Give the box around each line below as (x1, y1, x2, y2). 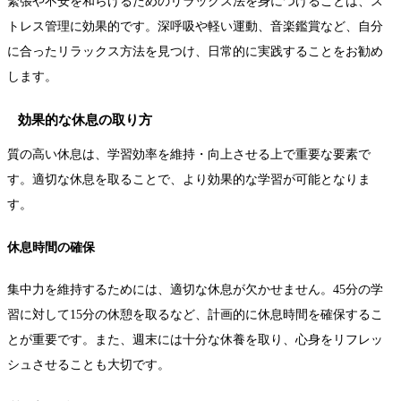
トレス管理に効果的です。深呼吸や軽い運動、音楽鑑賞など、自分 (7, 20, 383, 34)
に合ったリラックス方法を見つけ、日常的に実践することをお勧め (7, 45, 383, 59)
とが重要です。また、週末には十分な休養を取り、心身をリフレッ (7, 332, 383, 346)
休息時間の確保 (7, 241, 95, 255)
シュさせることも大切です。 (7, 357, 170, 371)
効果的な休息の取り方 (18, 113, 152, 128)
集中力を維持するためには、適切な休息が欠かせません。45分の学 (7, 282, 383, 296)
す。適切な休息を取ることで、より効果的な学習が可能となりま (7, 173, 371, 187)
